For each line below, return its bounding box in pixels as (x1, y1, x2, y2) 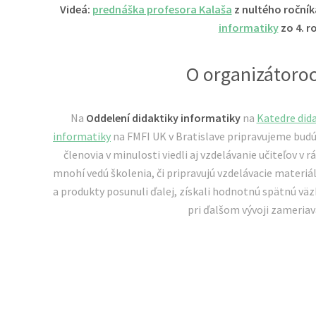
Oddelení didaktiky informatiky (85, 110, 241, 125)
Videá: (59, 1, 92, 16)
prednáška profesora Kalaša (92, 1, 232, 16)
